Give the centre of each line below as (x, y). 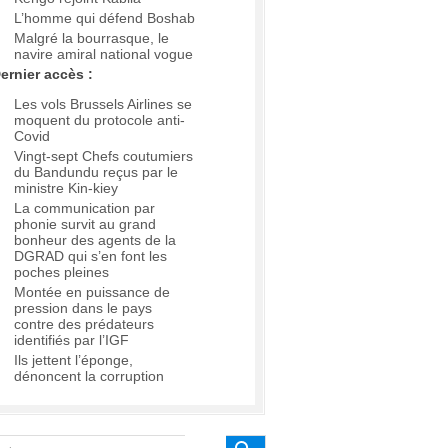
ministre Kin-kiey (66, 188)
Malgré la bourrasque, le (91, 38)
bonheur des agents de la (95, 240)
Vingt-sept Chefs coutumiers (103, 156)
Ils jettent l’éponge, (73, 360)
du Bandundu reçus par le (96, 172)
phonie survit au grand (85, 224)
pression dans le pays (83, 308)
